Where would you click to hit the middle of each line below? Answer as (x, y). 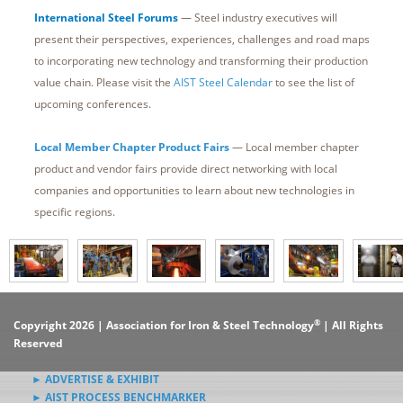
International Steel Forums (106, 17)
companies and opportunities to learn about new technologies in (194, 190)
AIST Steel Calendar (223, 82)
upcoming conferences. (92, 103)
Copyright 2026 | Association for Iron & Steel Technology (164, 326)
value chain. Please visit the (103, 82)
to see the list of (313, 82)
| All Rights (352, 326)
